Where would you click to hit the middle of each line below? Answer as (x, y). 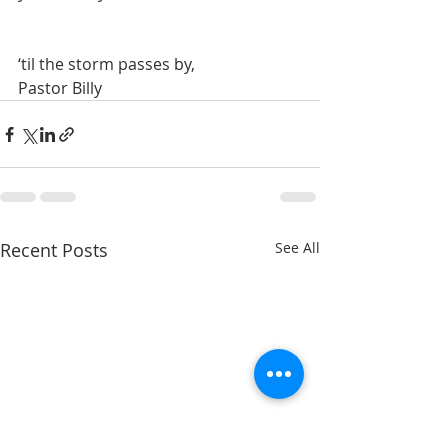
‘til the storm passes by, (106, 64)
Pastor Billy (60, 88)
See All (297, 248)
